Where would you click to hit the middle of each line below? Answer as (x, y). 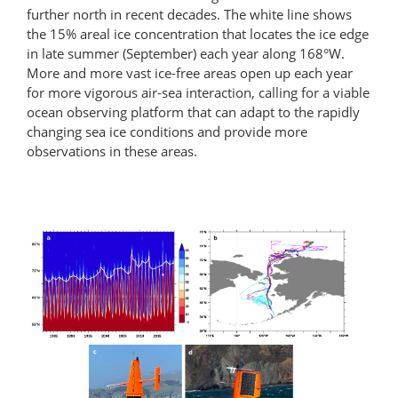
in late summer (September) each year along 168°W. (186, 53)
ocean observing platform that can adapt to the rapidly (193, 111)
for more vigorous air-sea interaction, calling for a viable (198, 92)
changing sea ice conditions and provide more (167, 131)
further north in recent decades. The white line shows (189, 14)
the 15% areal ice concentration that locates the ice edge (198, 33)
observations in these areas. (112, 151)
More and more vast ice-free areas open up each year (190, 72)
